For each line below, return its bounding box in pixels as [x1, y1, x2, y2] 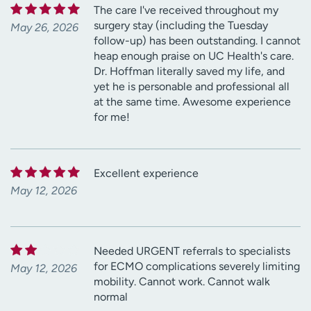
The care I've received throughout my [94, 3, 278, 17]
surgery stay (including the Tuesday [94, 19, 268, 33]
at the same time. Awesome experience [94, 95, 291, 109]
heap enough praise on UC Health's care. [94, 49, 294, 63]
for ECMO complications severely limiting [94, 260, 300, 274]
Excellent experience [94, 167, 199, 180]
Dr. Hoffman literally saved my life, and [94, 65, 285, 78]
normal [94, 290, 128, 304]
